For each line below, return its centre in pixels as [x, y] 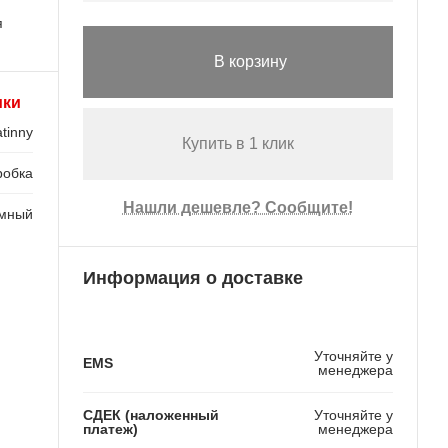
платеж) [110, 428]
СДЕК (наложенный [150, 414]
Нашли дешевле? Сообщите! [237, 208]
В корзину [251, 62]
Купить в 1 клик [237, 144]
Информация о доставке [192, 277]
